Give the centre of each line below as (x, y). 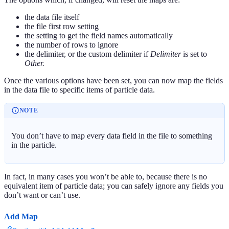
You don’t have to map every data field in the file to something (112, 136)
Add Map (21, 216)
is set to (194, 54)
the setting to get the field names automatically (99, 35)
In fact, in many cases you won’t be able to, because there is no (106, 176)
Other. (35, 63)
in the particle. (34, 145)
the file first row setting (62, 26)
